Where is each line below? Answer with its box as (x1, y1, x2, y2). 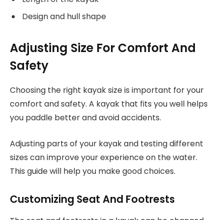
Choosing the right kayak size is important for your (10, 84, 204, 96)
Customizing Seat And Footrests (10, 192, 175, 206)
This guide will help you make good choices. (10, 165, 175, 177)
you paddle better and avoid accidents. (10, 112, 161, 124)
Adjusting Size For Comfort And (10, 40, 196, 56)
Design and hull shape (22, 11, 106, 22)
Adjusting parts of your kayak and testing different (10, 138, 203, 150)
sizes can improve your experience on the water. (10, 152, 197, 164)
